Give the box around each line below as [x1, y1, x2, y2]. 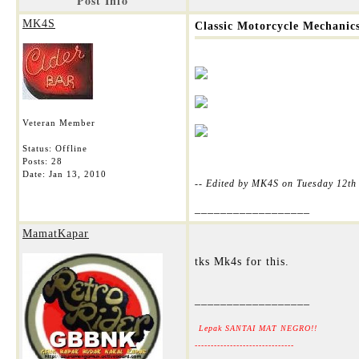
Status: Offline [22, 143, 87, 153]
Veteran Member [22, 118, 95, 127]
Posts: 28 [22, 156, 63, 166]
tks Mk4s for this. [195, 256, 289, 268]
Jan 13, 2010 [49, 169, 107, 179]
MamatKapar [22, 228, 89, 240]
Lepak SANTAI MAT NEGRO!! [199, 324, 317, 333]
